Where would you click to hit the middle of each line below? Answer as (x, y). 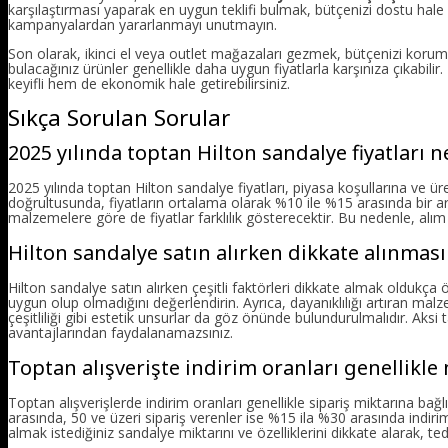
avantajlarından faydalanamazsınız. (120, 332)
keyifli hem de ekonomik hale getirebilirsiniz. (149, 84)
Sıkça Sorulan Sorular (119, 116)
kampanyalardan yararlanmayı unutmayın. (142, 25)
